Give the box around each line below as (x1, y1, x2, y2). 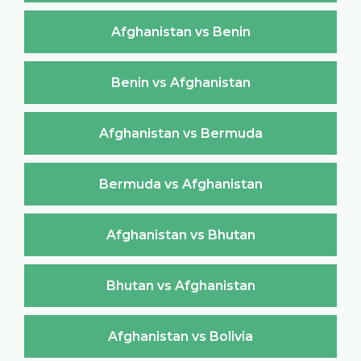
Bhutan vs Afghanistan (106, 277, 255, 293)
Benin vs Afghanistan (110, 74, 251, 90)
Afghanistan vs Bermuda (98, 125, 263, 141)
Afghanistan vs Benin (110, 23, 251, 39)
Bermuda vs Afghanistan (98, 176, 263, 192)
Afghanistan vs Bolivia (108, 328, 253, 344)
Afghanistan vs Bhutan (106, 226, 255, 243)
